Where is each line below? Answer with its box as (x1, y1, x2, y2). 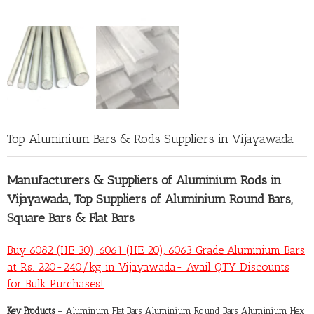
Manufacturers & (7, 172, 107, 188)
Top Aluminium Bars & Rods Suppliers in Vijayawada (7, 131, 294, 146)
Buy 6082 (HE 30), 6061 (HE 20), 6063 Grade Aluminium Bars (7, 243, 305, 257)
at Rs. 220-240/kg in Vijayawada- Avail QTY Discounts (7, 259, 289, 273)
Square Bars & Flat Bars (7, 210, 135, 226)
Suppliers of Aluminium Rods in (107, 172, 281, 188)
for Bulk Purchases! (7, 276, 104, 290)
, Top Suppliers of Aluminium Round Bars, (69, 191, 293, 207)
